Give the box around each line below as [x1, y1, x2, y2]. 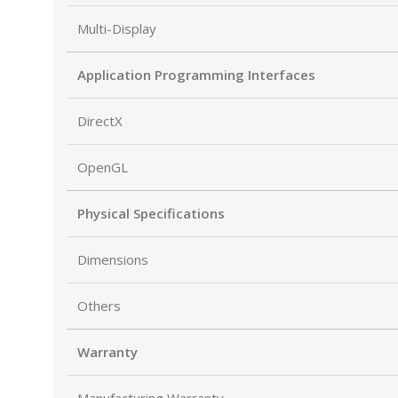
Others [77, 297, 121, 314]
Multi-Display [77, 20, 156, 37]
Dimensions [77, 251, 148, 268]
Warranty [77, 343, 138, 361]
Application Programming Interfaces [77, 66, 315, 84]
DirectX [77, 112, 123, 130]
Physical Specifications [77, 204, 225, 222]
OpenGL [77, 158, 128, 176]
